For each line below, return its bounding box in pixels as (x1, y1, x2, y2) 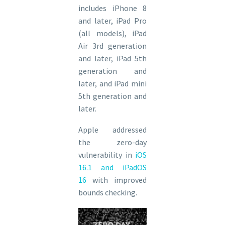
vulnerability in (78, 150, 135, 160)
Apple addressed (78, 125, 147, 135)
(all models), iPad (78, 28, 147, 38)
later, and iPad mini (78, 78, 147, 88)
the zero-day (78, 137, 147, 148)
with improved (86, 175, 147, 185)
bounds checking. (78, 187, 137, 198)
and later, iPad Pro (78, 15, 147, 26)
